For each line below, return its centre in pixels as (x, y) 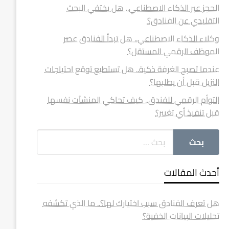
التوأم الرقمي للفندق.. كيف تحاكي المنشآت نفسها (133, 100)
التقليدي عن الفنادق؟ (183, 20)
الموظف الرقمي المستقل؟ (173, 51)
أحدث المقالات (191, 173)
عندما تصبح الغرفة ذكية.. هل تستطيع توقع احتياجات (132, 69)
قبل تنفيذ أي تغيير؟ (187, 112)
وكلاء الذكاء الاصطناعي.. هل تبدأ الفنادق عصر (141, 38)
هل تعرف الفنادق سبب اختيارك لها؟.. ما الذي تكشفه (131, 203)
